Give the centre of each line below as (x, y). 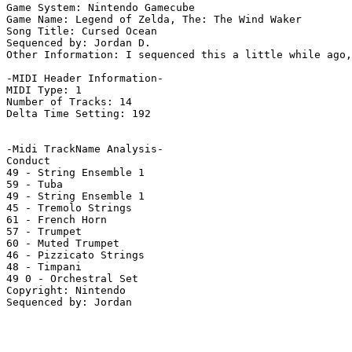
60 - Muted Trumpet (63, 244)
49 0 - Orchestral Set (72, 279)
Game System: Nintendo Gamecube (101, 8)
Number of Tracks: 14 (69, 102)
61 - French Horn (57, 220)
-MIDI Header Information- (85, 79)
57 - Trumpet (44, 232)
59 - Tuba (35, 185)
